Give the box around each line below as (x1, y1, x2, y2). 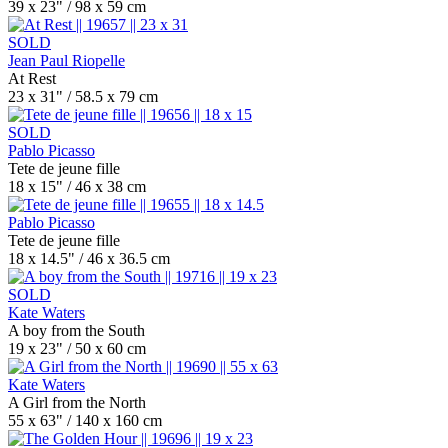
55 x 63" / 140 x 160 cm (8, 412, 162, 429)
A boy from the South (8, 322, 145, 339)
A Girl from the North (8, 394, 146, 411)
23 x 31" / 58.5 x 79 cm (8, 88, 158, 105)
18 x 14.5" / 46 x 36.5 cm (8, 250, 170, 267)
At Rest (8, 70, 56, 87)
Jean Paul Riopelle (8, 52, 125, 69)
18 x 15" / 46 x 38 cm (8, 178, 146, 195)
